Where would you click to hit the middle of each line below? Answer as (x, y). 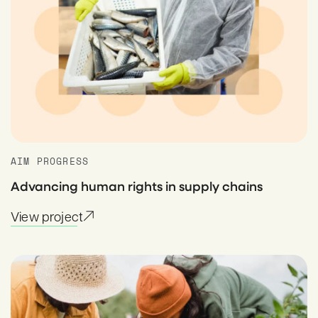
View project (47, 216)
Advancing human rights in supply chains (137, 186)
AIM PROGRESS (50, 161)
